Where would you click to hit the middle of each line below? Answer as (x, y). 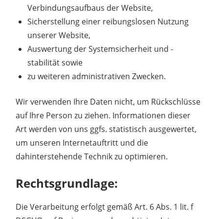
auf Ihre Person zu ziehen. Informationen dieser (103, 115)
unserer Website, (59, 35)
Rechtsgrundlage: (67, 183)
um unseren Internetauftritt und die (82, 142)
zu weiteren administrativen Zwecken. (97, 76)
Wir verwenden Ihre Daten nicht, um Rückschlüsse (108, 101)
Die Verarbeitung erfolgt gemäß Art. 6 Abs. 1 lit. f (104, 207)
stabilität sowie (55, 62)
